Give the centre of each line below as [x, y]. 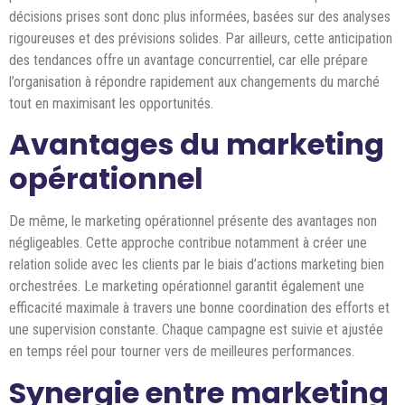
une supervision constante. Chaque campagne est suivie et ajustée [196, 330]
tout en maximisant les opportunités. [111, 103]
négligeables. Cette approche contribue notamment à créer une [188, 243]
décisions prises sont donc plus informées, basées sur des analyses [200, 16]
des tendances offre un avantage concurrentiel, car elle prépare [188, 60]
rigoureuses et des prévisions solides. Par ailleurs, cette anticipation [201, 38]
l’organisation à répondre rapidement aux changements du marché [194, 81]
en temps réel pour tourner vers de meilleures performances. [182, 352]
